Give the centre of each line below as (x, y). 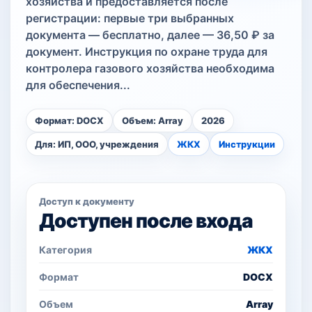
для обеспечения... (78, 85)
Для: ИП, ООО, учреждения (97, 144)
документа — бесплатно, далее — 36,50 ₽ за (150, 35)
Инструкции (247, 144)
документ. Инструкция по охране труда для (147, 52)
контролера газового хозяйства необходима (150, 68)
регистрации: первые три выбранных (130, 18)
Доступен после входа (146, 221)
